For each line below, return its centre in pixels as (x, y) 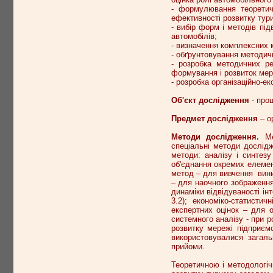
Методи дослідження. (218, 137)
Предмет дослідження (215, 119)
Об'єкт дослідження (211, 101)
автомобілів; (194, 37)
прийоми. (188, 247)
